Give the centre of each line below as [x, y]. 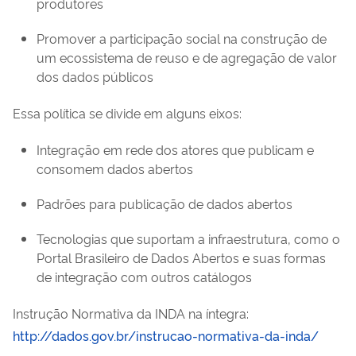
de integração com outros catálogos [144, 276]
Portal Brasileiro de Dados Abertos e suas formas [181, 257]
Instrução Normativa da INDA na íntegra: [131, 313]
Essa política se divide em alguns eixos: [127, 112]
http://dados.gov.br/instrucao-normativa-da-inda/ [166, 335]
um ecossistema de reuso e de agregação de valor [187, 57]
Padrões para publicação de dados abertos [164, 203]
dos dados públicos [95, 76]
